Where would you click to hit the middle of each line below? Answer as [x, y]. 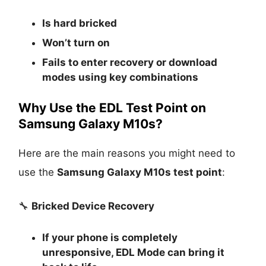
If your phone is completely [110, 237]
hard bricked [85, 23]
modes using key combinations [121, 77]
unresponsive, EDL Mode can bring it [134, 252]
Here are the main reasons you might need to [127, 153]
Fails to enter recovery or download [130, 62]
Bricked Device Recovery [93, 206]
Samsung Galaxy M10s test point [140, 172]
